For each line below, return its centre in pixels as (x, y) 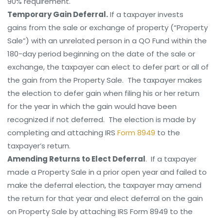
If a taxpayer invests (146, 14)
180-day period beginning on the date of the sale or (101, 54)
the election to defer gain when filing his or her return (103, 93)
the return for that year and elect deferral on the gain (105, 198)
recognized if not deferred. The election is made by (101, 119)
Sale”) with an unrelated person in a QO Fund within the (107, 41)
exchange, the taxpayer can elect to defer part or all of (108, 67)
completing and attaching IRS (62, 133)
